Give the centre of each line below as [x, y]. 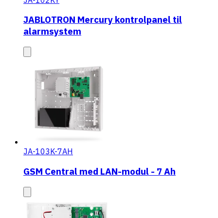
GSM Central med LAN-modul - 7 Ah [100, 171]
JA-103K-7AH [48, 152]
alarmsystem [52, 31]
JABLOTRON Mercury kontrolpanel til [103, 20]
